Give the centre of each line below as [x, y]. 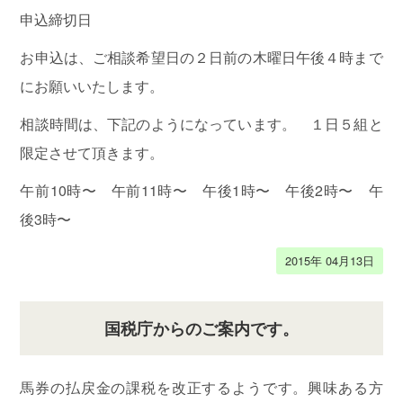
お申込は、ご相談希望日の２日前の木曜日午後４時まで [201, 57]
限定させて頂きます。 [92, 152]
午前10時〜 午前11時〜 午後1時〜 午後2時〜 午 [201, 190]
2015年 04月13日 [329, 260]
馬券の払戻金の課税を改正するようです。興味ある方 [201, 387]
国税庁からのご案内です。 [201, 327]
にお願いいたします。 [92, 85]
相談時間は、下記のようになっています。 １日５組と [201, 123]
